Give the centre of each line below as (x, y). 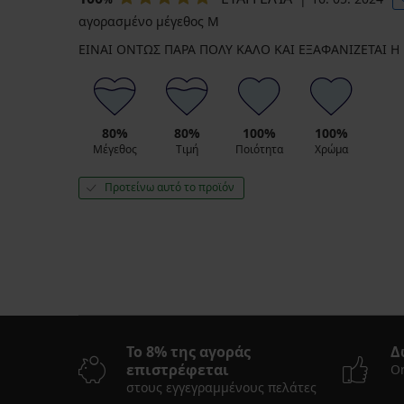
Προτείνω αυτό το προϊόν (170, 188)
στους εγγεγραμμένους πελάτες (221, 388)
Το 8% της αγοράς (188, 352)
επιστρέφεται (178, 370)
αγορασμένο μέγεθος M (149, 22)
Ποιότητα (259, 150)
